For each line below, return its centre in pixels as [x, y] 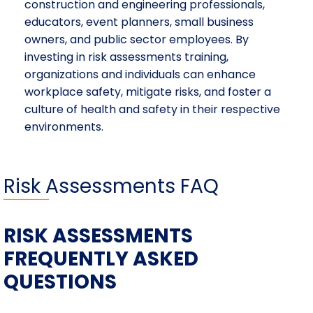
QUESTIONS [60, 282]
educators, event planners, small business [139, 22]
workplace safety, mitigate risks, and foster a [148, 92]
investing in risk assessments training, [126, 57]
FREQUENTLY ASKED [101, 259]
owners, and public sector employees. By [137, 39]
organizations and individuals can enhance [140, 74]
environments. [64, 126]
